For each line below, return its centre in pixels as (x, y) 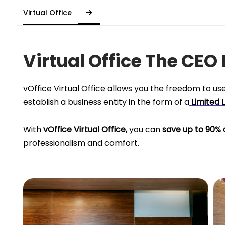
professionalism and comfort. (81, 143)
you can (145, 130)
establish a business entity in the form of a (106, 102)
